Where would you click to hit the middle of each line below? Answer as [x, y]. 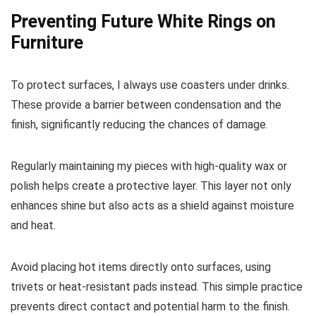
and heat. [33, 226]
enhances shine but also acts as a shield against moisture [152, 206]
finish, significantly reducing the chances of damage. [139, 125]
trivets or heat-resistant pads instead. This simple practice [157, 287]
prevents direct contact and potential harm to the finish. [150, 307]
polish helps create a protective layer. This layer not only [151, 186]
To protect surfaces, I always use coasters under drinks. [150, 85]
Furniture [47, 43]
